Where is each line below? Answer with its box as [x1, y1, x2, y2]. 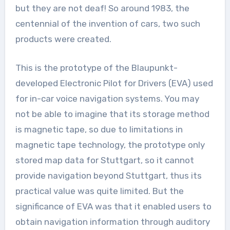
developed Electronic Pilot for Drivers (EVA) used [15, 78, 213, 88]
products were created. [15, 33, 111, 44]
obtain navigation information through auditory [15, 216, 210, 227]
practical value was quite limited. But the [15, 185, 184, 196]
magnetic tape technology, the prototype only [15, 139, 205, 150]
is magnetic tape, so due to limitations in [15, 124, 183, 135]
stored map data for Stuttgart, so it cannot [15, 155, 194, 165]
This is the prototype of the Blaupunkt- [15, 62, 178, 73]
